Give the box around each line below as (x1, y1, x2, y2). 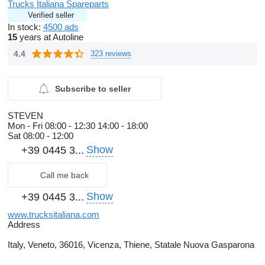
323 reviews (91, 49, 131, 58)
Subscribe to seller (54, 84, 131, 94)
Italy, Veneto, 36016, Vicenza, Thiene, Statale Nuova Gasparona (8, 240, 254, 250)
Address (8, 219, 40, 230)
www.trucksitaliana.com (8, 209, 99, 220)
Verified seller (28, 11, 74, 20)
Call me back (40, 170, 89, 180)
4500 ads (43, 22, 79, 33)
